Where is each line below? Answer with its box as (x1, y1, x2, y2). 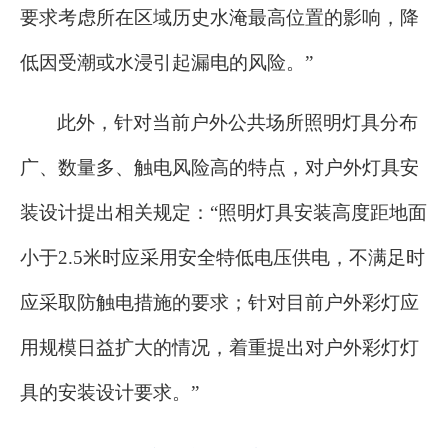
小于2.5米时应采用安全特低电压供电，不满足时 (20, 247, 425, 269)
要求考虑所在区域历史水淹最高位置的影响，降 (20, 7, 419, 29)
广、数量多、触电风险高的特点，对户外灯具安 (20, 157, 419, 179)
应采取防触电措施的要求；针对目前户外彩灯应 (20, 292, 419, 314)
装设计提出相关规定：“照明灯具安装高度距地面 (20, 202, 427, 224)
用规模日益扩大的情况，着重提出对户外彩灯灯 (20, 337, 419, 359)
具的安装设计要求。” (20, 382, 199, 404)
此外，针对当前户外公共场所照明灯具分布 (57, 112, 418, 134)
